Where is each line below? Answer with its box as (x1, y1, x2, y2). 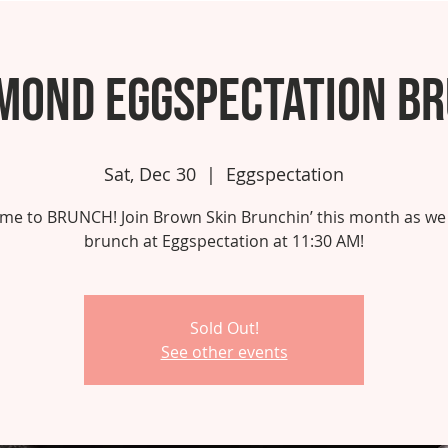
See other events (160, 341, 288, 363)
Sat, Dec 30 (104, 162, 196, 186)
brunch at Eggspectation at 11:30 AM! (84, 230, 364, 252)
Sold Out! (189, 317, 259, 339)
